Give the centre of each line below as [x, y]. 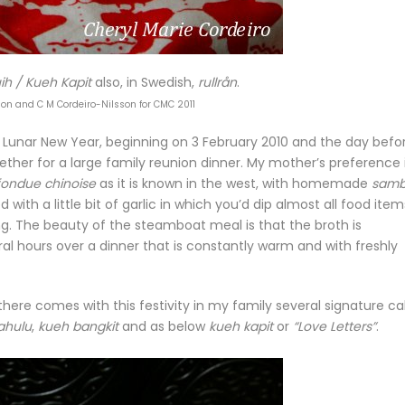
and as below [164, 326]
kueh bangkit [78, 326]
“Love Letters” [334, 326]
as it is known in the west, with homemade [234, 184]
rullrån [218, 82]
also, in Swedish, [145, 82]
